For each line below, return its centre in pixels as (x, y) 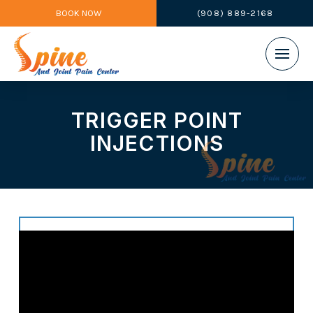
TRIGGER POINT (157, 120)
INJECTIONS (157, 143)
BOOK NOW (78, 13)
